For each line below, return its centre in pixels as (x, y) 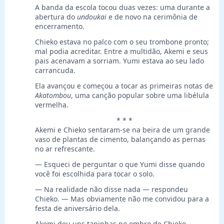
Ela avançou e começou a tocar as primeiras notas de (124, 86)
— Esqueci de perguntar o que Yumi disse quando (120, 164)
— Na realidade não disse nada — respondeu (111, 189)
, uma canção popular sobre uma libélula (140, 95)
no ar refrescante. (65, 149)
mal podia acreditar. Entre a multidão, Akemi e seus (121, 51)
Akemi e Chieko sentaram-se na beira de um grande (122, 130)
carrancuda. (55, 70)
